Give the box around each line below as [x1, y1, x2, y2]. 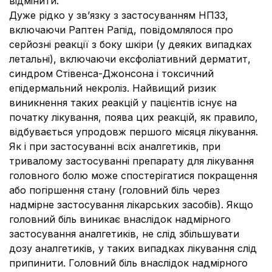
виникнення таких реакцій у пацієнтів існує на [9, 97, 237, 109]
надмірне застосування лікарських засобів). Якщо [9, 199, 253, 211]
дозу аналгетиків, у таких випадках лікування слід [9, 242, 257, 254]
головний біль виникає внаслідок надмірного [9, 213, 231, 225]
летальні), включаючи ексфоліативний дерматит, [9, 53, 251, 65]
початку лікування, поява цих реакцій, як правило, [9, 111, 258, 123]
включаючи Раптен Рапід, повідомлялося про [9, 24, 233, 36]
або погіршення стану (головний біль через [9, 184, 220, 196]
